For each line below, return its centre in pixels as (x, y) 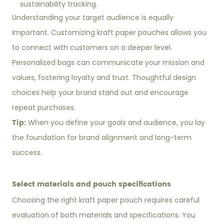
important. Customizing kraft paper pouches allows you (109, 33)
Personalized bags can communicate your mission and (108, 63)
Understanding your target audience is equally (93, 18)
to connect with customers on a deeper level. (92, 48)
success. (27, 153)
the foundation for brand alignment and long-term (102, 138)
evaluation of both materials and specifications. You (104, 215)
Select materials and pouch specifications (92, 184)
